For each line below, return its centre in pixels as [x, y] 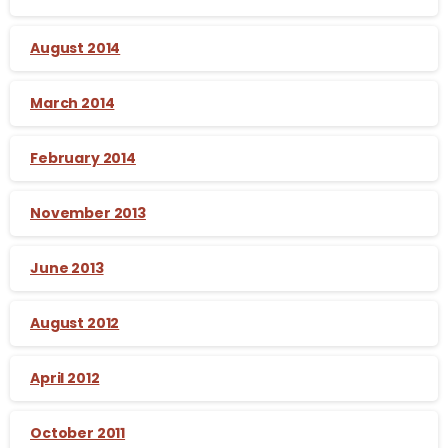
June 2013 [67, 267]
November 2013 [88, 212]
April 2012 [65, 377]
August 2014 [75, 47]
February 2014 [83, 157]
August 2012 [75, 322]
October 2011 [78, 432]
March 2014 [72, 102]
